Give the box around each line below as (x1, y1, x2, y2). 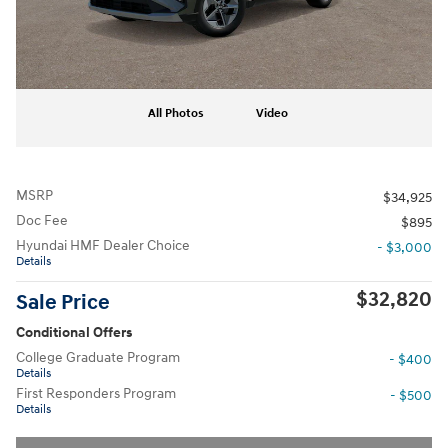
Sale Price (16, 290, 110, 316)
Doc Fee (16, 212, 68, 229)
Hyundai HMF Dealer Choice (16, 237, 190, 254)
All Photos (148, 106, 204, 121)
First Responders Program (16, 385, 176, 402)
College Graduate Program (16, 349, 180, 366)
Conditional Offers (16, 324, 132, 341)
